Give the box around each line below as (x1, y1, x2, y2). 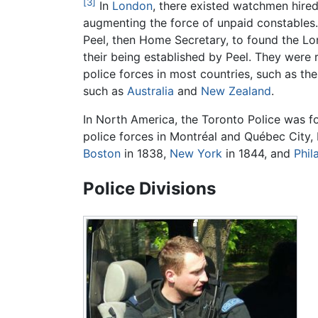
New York (170, 146, 222, 160)
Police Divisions (83, 177, 216, 199)
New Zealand (201, 83, 271, 98)
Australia (127, 83, 174, 98)
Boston (83, 146, 121, 160)
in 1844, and (222, 146, 294, 160)
